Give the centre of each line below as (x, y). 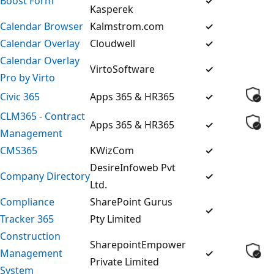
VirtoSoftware (122, 69)
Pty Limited (116, 219)
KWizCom (112, 150)
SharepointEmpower (138, 244)
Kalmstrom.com (127, 26)
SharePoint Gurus (131, 202)
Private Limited (124, 261)
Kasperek (112, 9)
